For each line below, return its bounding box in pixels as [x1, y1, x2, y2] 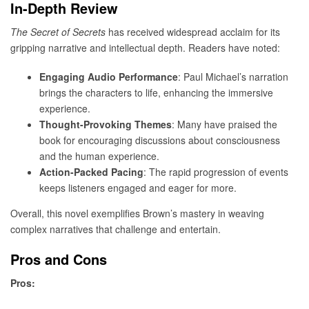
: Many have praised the [172, 117, 277, 132]
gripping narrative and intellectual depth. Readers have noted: [10, 40, 280, 54]
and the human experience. [39, 149, 159, 163]
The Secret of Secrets [10, 24, 106, 39]
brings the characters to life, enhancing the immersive [39, 86, 273, 100]
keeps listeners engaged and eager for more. [39, 181, 237, 195]
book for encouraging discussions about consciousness [39, 133, 280, 148]
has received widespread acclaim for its [106, 24, 280, 39]
